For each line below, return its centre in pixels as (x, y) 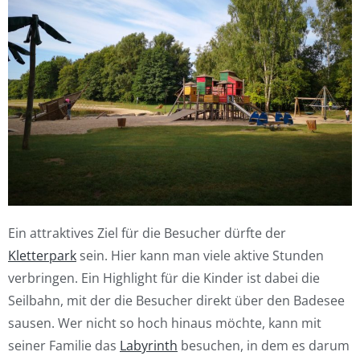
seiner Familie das (64, 345)
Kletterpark (42, 255)
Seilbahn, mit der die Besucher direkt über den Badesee (176, 300)
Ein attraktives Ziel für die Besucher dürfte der (147, 233)
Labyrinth (149, 345)
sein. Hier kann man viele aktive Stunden (200, 255)
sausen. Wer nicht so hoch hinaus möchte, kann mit (165, 323)
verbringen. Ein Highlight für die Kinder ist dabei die (164, 278)
